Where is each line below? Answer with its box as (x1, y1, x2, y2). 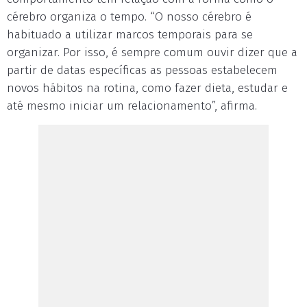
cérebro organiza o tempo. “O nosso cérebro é (7, 10, 251, 24)
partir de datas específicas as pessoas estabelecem (7, 63, 278, 77)
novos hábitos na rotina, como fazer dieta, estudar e (7, 81, 288, 95)
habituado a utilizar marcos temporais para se (7, 27, 253, 42)
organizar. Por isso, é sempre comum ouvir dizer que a (7, 45, 297, 60)
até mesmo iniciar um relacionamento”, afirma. (7, 99, 257, 113)
